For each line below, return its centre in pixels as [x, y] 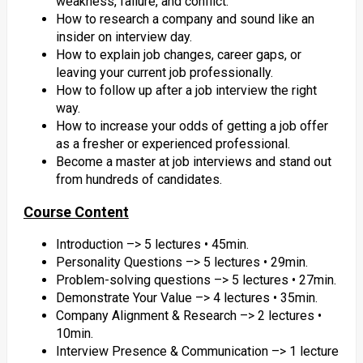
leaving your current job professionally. [164, 73]
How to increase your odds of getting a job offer [192, 126]
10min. [74, 333]
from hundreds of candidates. [139, 179]
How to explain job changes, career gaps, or [178, 55]
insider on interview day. [124, 37]
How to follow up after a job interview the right [186, 90]
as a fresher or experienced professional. [173, 144]
